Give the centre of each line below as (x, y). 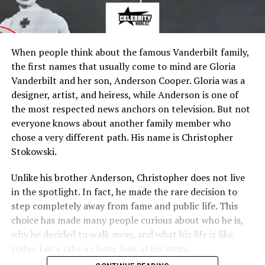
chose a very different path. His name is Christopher (122, 138)
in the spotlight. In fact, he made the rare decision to (124, 192)
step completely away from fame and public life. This (124, 206)
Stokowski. (34, 152)
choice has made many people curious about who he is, (127, 220)
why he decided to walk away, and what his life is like (122, 235)
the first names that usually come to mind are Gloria (123, 67)
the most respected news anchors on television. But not (130, 109)
